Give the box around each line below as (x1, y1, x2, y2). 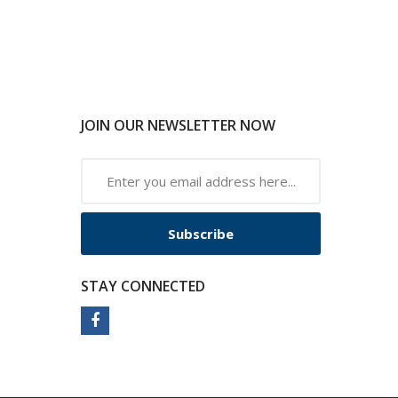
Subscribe (168, 224, 234, 243)
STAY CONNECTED (81, 275, 205, 296)
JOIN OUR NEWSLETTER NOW (81, 115, 275, 135)
